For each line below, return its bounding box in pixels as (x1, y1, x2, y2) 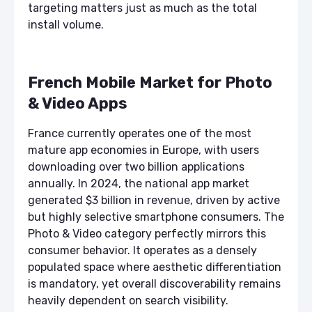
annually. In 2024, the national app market (28, 177, 249, 191)
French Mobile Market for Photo (28, 73, 272, 93)
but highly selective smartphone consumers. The (28, 210, 284, 224)
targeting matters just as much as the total (28, 1, 257, 15)
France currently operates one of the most (28, 127, 251, 141)
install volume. (28, 18, 107, 32)
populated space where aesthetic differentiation (28, 260, 281, 274)
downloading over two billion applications (28, 160, 244, 174)
